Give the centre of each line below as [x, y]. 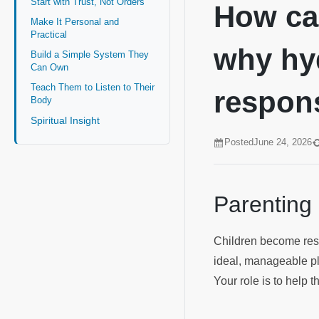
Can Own [51, 67]
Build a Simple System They [90, 54]
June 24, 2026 [283, 142]
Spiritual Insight [67, 120]
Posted [239, 142]
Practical [50, 34]
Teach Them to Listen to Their [93, 87]
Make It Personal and [75, 21]
